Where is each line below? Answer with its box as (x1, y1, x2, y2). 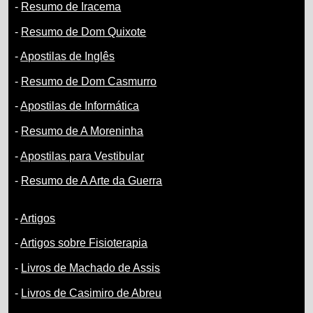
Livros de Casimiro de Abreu (21, 286, 162, 299)
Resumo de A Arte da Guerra (21, 175, 163, 187)
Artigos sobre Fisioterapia (20, 237, 148, 249)
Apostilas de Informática (20, 100, 140, 112)
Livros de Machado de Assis (21, 261, 161, 274)
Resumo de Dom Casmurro (21, 75, 157, 87)
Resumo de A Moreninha (21, 124, 144, 137)
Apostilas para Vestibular (20, 150, 145, 162)
